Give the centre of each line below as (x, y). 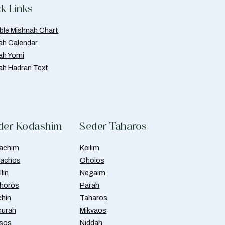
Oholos (92, 160)
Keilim (90, 148)
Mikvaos (93, 211)
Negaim (93, 173)
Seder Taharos (114, 126)
